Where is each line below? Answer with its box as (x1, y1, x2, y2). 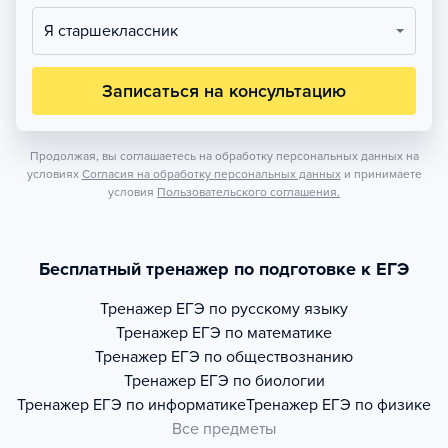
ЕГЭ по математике (192, 323, 332, 343)
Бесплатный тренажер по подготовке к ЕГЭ (39, 258, 409, 280)
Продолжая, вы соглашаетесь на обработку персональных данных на (29, 149, 419, 163)
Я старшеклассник (54, 21, 178, 41)
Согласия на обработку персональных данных (81, 167, 341, 181)
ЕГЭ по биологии (199, 371, 325, 391)
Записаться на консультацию (102, 80, 346, 102)
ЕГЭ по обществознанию (171, 347, 353, 367)
